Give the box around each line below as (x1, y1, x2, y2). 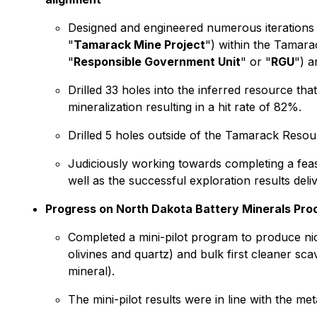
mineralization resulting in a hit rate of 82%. (68, 100, 301, 114)
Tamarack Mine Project (74, 38, 205, 52)
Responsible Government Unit (74, 54, 241, 69)
